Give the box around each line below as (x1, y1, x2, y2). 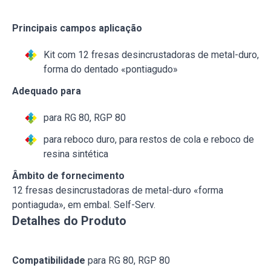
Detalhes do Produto (12, 214, 126, 228)
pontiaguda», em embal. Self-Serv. (12, 199, 155, 211)
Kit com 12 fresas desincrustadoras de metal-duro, (44, 49, 259, 60)
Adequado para (12, 85, 81, 97)
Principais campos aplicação (12, 22, 142, 34)
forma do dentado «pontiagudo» (44, 64, 178, 75)
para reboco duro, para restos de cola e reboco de (44, 134, 254, 145)
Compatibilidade (12, 255, 88, 266)
